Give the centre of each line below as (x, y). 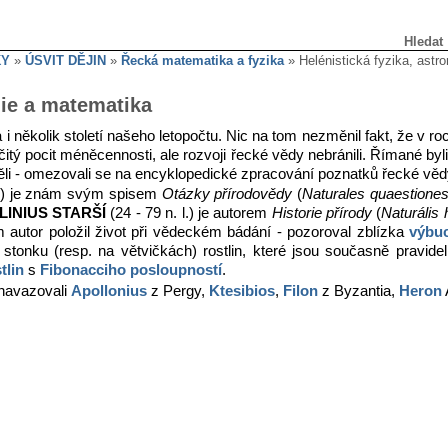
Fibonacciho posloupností (131, 270)
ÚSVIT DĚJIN (65, 60)
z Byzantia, (358, 290)
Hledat (423, 41)
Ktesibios (242, 290)
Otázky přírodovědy (227, 194)
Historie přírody (322, 213)
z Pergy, (178, 290)
